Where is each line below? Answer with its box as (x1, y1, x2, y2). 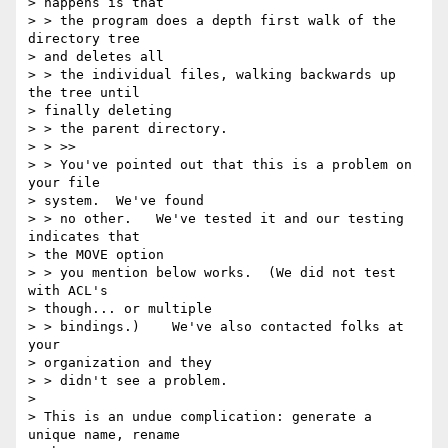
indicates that (28, 229, 148, 245)
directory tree (28, 31, 148, 47)
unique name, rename (28, 427, 188, 443)
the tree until (28, 85, 148, 101)
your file (28, 175, 108, 191)
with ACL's (28, 283, 116, 299)
